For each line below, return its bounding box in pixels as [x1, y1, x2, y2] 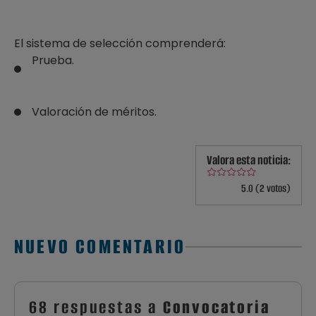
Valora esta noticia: [207, 152, 291, 169]
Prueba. [32, 52, 74, 68]
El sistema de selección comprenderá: [14, 35, 226, 51]
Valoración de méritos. [32, 104, 157, 120]
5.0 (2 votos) [241, 181, 291, 196]
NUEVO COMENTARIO [14, 233, 186, 261]
